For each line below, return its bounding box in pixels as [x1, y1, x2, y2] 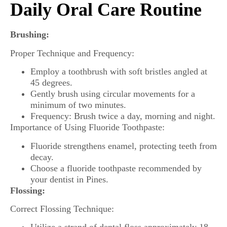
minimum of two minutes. [30, 100, 126, 110]
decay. [30, 152, 54, 162]
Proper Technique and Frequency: [10, 48, 134, 58]
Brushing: [10, 29, 49, 40]
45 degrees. [30, 78, 72, 88]
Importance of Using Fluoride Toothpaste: [10, 122, 165, 133]
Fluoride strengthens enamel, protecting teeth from [30, 140, 217, 151]
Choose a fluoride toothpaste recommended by [30, 163, 202, 173]
